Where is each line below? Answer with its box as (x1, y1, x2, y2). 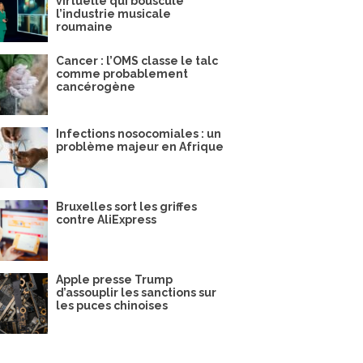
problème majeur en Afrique (56, 140, 224, 153)
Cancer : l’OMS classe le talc (56, 54, 218, 67)
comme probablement (56, 67, 188, 80)
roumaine (56, 20, 113, 33)
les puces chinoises (56, 299, 168, 312)
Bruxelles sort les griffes (56, 200, 197, 213)
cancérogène (56, 80, 135, 93)
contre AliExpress (56, 213, 156, 226)
